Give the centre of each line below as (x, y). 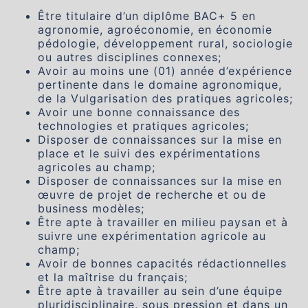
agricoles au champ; (97, 167)
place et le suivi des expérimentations (149, 153)
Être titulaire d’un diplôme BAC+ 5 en (147, 16)
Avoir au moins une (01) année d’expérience (165, 71)
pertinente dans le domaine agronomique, (160, 85)
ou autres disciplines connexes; (130, 57)
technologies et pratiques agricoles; (143, 126)
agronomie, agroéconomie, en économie (155, 30)
